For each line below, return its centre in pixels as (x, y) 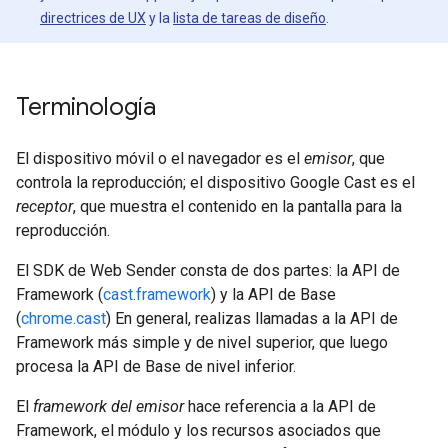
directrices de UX (93, 18)
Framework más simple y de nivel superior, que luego (202, 342)
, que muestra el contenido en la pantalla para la (237, 206)
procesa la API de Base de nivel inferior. (156, 366)
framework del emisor (108, 406)
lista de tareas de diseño (249, 18)
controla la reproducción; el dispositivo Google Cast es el (215, 182)
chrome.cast (63, 318)
